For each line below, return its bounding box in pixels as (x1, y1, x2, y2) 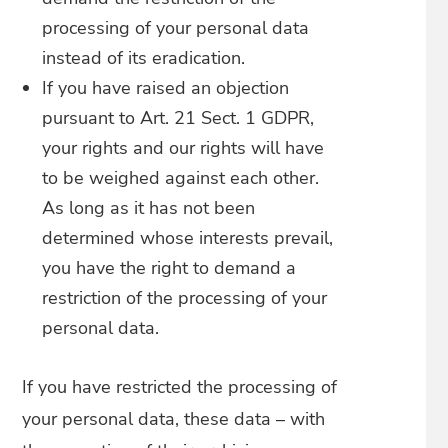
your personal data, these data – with (22, 407, 326, 431)
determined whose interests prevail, (42, 226, 334, 250)
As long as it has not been (42, 196, 256, 220)
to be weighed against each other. (42, 166, 320, 190)
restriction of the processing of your (42, 286, 328, 310)
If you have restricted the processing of (22, 375, 338, 399)
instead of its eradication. (42, 46, 246, 70)
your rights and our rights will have (42, 136, 325, 160)
